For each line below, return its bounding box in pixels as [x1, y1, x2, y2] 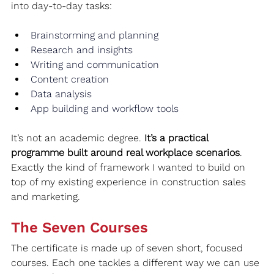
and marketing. [11, 190, 80, 202]
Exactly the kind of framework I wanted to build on [11, 161, 248, 173]
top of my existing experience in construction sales [11, 176, 249, 188]
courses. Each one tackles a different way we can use [11, 256, 262, 268]
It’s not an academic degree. [11, 131, 144, 144]
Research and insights [31, 43, 133, 56]
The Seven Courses [11, 218, 148, 236]
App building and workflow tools [31, 102, 179, 114]
